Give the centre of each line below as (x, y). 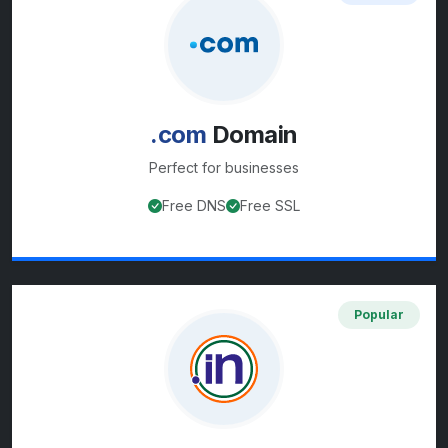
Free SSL (270, 206)
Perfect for (187, 168)
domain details (357, 244)
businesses (262, 168)
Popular (379, 315)
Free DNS (194, 206)
